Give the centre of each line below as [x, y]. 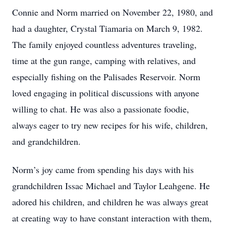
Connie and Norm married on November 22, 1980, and [112, 12]
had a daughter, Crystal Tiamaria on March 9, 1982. [107, 28]
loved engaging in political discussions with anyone [106, 93]
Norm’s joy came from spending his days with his [103, 169]
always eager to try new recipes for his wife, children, [110, 125]
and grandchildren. [46, 141]
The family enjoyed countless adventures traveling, [104, 44]
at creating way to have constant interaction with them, [112, 218]
